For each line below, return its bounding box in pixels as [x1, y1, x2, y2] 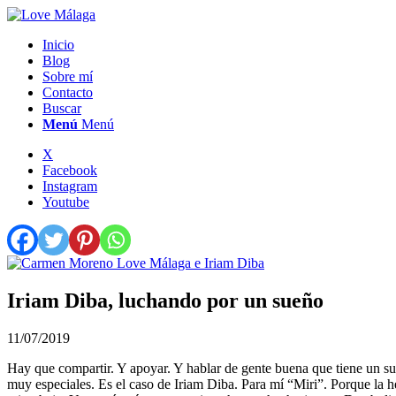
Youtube [42, 194, 89, 209]
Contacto [42, 85, 93, 100]
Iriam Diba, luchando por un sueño [7, 288, 324, 312]
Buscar [42, 101, 81, 116]
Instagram [42, 179, 97, 194]
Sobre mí [42, 69, 93, 84]
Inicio [42, 37, 74, 52]
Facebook [42, 163, 97, 178]
